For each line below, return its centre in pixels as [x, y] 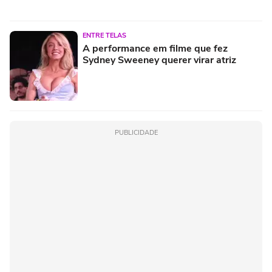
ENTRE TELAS [104, 35]
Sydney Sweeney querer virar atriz [159, 60]
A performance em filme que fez [155, 48]
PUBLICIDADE [136, 132]
